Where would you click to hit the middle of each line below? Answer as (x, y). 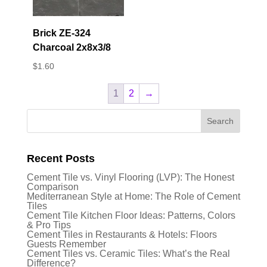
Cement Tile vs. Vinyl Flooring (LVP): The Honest (130, 178)
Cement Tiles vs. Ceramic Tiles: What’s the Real (128, 254)
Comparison (52, 187)
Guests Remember (66, 244)
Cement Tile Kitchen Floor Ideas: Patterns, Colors (131, 216)
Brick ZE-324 (61, 33)
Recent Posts (60, 159)
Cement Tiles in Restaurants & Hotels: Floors (122, 235)
